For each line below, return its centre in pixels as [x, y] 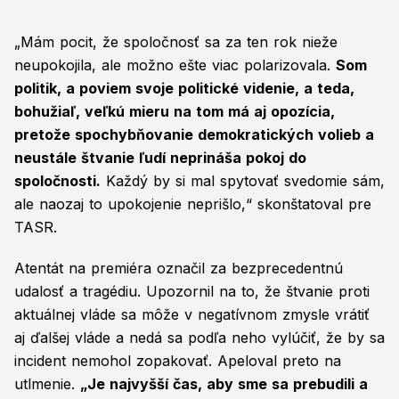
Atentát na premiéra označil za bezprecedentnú [179, 269]
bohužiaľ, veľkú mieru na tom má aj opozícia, [175, 112]
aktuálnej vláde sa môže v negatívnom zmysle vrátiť [192, 315]
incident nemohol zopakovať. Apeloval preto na [178, 361]
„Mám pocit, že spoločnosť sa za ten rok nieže [176, 42]
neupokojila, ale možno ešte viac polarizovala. [175, 65]
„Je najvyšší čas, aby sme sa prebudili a [224, 384]
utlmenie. [47, 384]
